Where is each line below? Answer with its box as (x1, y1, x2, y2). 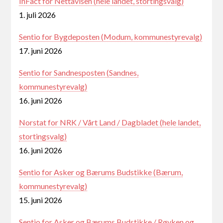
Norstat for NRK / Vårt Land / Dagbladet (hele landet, (19, 117, 201, 127)
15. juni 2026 (19, 195, 63, 205)
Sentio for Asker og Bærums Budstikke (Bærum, (19, 167, 183, 177)
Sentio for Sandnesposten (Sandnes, (19, 67, 139, 77)
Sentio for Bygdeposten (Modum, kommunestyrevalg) (19, 31, 203, 41)
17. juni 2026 (19, 45, 63, 55)
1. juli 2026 (19, 9, 56, 19)
